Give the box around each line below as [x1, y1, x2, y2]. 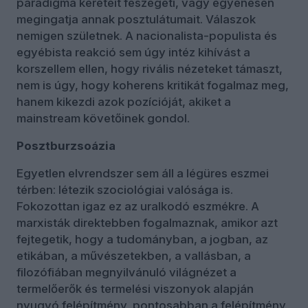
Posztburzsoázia [16, 138, 115, 153]
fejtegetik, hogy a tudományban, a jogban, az [16, 232, 268, 246]
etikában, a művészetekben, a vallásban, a [16, 248, 251, 263]
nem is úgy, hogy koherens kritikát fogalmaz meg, [16, 78, 289, 92]
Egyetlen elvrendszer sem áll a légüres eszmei [16, 166, 269, 180]
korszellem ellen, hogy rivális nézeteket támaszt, [16, 61, 283, 76]
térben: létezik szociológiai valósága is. [16, 182, 233, 197]
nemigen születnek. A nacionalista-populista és [16, 28, 277, 43]
